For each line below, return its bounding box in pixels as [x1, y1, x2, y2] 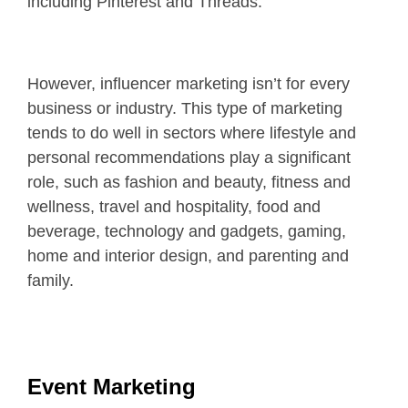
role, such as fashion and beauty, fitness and [27, 172, 351, 191]
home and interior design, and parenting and [27, 246, 349, 265]
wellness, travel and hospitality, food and [27, 197, 321, 216]
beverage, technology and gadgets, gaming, [27, 221, 346, 240]
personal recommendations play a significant [27, 148, 351, 167]
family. [27, 270, 74, 290]
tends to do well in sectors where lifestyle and [27, 123, 356, 142]
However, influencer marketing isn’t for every [27, 74, 350, 93]
